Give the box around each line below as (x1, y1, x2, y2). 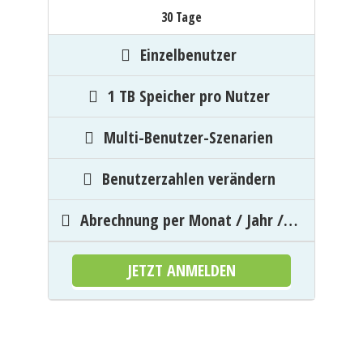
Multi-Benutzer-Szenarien (104, 126, 273, 148)
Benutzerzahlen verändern (101, 168, 275, 190)
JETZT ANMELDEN (127, 259, 236, 281)
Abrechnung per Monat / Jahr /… (79, 209, 297, 231)
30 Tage (161, 8, 202, 26)
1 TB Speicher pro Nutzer (107, 85, 270, 107)
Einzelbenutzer (140, 44, 237, 66)
